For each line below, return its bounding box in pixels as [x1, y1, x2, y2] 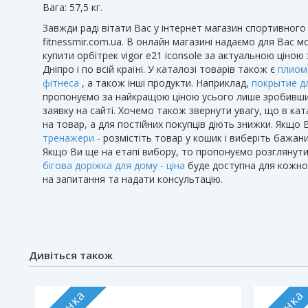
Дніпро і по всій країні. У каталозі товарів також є [43, 63, 278, 76]
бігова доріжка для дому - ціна [43, 159, 185, 172]
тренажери [43, 131, 94, 144]
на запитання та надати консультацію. [43, 173, 223, 186]
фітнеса [43, 76, 79, 89]
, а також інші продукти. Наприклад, [79, 76, 252, 89]
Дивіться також [29, 248, 113, 262]
